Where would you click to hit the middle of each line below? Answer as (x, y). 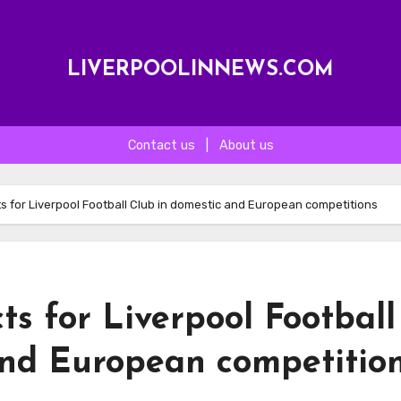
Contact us (161, 145)
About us (246, 145)
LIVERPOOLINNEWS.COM (200, 70)
